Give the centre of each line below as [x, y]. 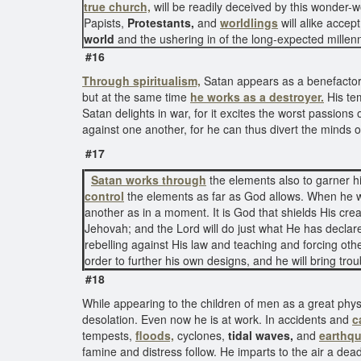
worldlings [249, 23]
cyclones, [201, 335]
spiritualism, [167, 81]
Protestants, [162, 23]
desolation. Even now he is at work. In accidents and [217, 319]
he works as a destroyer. [257, 97]
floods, [155, 335]
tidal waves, [261, 335]
